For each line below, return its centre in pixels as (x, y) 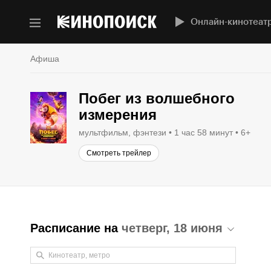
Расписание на (76, 228)
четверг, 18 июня (172, 228)
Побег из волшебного (157, 98)
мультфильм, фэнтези (122, 132)
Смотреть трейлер (119, 153)
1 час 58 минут (204, 132)
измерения (118, 115)
